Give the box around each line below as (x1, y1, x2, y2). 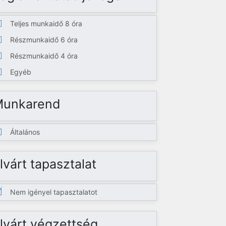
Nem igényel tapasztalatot (10, 188, 98, 196)
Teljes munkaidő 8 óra (10, 19, 83, 28)
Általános (10, 128, 40, 136)
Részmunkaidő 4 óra (10, 51, 78, 60)
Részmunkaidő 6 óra (10, 35, 78, 44)
